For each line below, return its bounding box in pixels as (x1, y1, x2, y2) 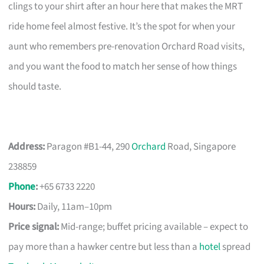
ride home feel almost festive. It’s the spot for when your (8, 19, 236, 34)
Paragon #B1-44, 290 (45, 139, 132, 154)
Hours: (8, 199, 36, 214)
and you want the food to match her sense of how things (8, 59, 237, 74)
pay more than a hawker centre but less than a (8, 239, 200, 254)
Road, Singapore (166, 139, 236, 154)
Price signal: (8, 219, 60, 234)
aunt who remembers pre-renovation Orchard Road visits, (8, 39, 245, 54)
